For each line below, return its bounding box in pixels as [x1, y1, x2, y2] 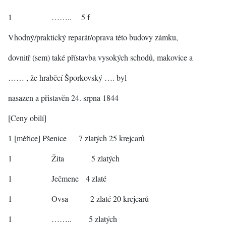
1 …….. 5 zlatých [8, 213, 117, 224]
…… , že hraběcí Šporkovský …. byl [8, 72, 127, 83]
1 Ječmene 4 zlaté [8, 173, 106, 184]
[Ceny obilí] [8, 112, 46, 123]
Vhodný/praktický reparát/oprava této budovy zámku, [8, 32, 178, 42]
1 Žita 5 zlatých [8, 153, 120, 163]
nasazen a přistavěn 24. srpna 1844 [8, 92, 119, 103]
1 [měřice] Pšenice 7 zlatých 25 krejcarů [8, 133, 145, 143]
